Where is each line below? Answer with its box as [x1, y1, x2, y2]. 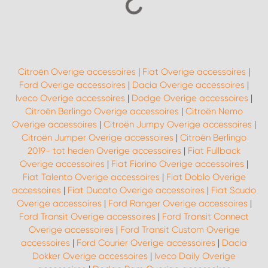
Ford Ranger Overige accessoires [108, 198, 248, 209]
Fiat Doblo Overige [166, 172, 246, 182]
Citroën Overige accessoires [18, 66, 136, 77]
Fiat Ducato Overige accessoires [68, 185, 205, 196]
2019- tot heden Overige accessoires [28, 145, 181, 156]
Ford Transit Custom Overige [120, 224, 240, 235]
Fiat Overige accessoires [142, 66, 246, 77]
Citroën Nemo [185, 106, 243, 117]
